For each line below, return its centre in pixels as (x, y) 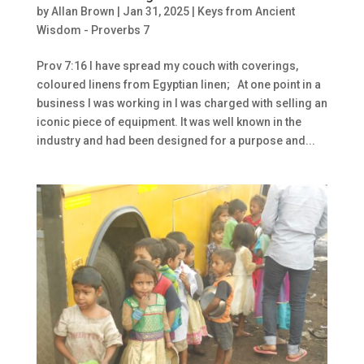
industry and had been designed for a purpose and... (175, 141)
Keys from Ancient (246, 12)
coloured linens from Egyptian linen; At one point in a (178, 85)
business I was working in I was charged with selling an (182, 104)
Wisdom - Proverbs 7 (93, 30)
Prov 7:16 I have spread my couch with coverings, (167, 66)
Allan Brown (82, 12)
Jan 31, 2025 (156, 12)
